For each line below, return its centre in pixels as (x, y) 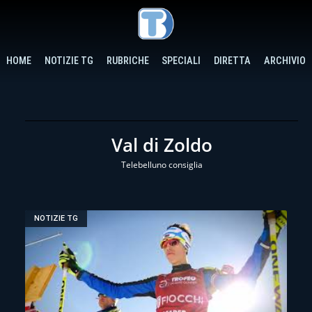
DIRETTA (233, 61)
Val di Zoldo (162, 145)
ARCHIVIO (284, 61)
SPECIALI (181, 61)
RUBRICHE (127, 61)
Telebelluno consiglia (162, 164)
